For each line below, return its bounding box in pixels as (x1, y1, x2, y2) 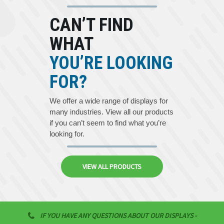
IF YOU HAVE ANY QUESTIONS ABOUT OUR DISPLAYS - (39, 211, 196, 220)
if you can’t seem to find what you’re (49, 118, 166, 127)
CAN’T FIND (49, 14, 133, 35)
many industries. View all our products (49, 107, 173, 116)
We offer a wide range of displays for (49, 96, 168, 105)
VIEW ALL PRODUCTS (82, 162, 141, 171)
